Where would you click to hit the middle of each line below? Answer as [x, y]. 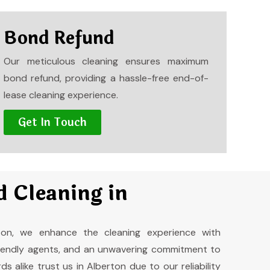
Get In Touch [52, 122]
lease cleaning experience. [61, 95]
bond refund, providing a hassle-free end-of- [106, 78]
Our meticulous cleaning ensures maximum [106, 61]
